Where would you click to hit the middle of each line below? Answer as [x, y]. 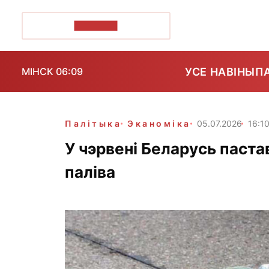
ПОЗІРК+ [96, 26]
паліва [90, 172]
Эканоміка [159, 123]
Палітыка [93, 123]
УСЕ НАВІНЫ [220, 71]
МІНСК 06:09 [52, 71]
